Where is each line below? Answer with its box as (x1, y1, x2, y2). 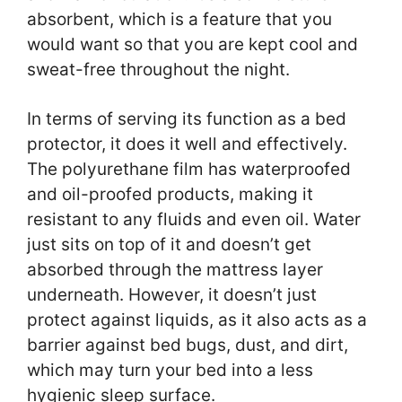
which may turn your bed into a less (27, 359, 313, 380)
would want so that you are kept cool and (27, 33, 358, 55)
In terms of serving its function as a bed (27, 108, 346, 129)
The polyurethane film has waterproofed (27, 158, 351, 179)
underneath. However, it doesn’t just (27, 284, 317, 305)
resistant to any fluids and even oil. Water (27, 208, 361, 230)
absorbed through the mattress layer (27, 258, 323, 280)
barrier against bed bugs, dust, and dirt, (27, 334, 348, 355)
